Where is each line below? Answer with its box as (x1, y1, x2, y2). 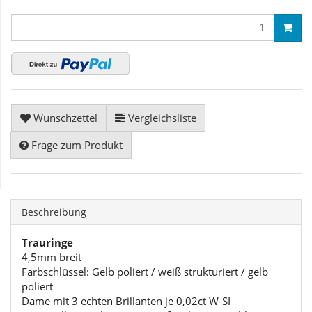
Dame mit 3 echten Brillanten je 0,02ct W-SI (22, 293, 231, 308)
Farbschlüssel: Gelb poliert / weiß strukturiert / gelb (22, 264, 268, 279)
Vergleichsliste (128, 110, 196, 125)
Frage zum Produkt (31, 137, 123, 152)
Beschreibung (22, 205, 86, 219)
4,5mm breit (22, 249, 81, 264)
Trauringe (22, 235, 73, 249)
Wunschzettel (33, 110, 97, 125)
